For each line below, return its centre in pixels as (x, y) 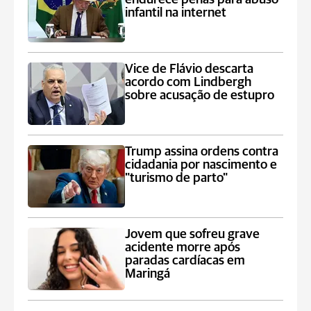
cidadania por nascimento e (201, 165)
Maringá (148, 274)
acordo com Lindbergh (188, 82)
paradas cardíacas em (185, 261)
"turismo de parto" (177, 178)
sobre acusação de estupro (200, 95)
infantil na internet (176, 13)
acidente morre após (183, 247)
